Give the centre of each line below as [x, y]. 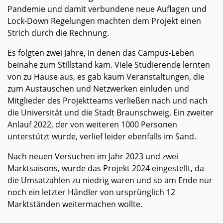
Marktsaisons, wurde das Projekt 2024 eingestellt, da [106, 168]
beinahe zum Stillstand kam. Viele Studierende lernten [109, 64]
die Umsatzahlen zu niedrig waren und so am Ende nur [110, 180]
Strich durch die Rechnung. [58, 33]
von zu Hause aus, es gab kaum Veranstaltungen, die [106, 76]
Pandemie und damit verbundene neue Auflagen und [107, 9]
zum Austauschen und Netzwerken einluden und [98, 88]
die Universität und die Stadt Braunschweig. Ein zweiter [111, 112]
